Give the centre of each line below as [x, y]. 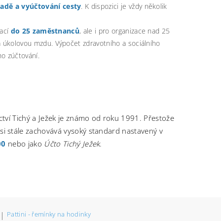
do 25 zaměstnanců [45, 31]
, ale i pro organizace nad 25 [125, 31]
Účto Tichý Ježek [72, 143]
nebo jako [25, 143]
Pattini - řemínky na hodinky [49, 214]
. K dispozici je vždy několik [124, 6]
